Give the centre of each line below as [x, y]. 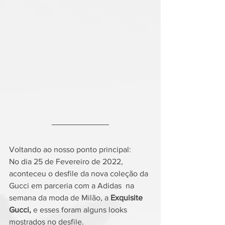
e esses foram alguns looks [80, 209]
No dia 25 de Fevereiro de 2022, [67, 161]
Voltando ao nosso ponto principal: [70, 149]
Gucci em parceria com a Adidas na [73, 185]
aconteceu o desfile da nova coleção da [80, 173]
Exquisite [128, 197]
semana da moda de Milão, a [60, 197]
